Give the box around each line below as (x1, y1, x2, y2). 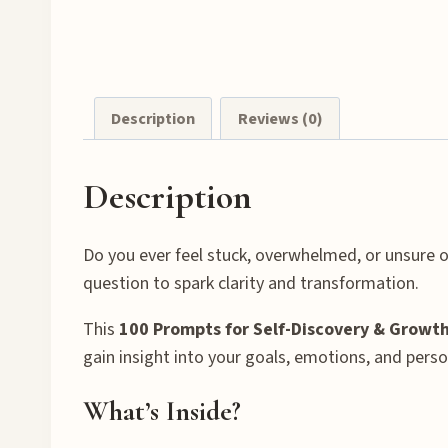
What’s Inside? (83, 393, 241, 428)
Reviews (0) (237, 107, 323, 131)
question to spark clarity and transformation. (83, 270, 419, 296)
